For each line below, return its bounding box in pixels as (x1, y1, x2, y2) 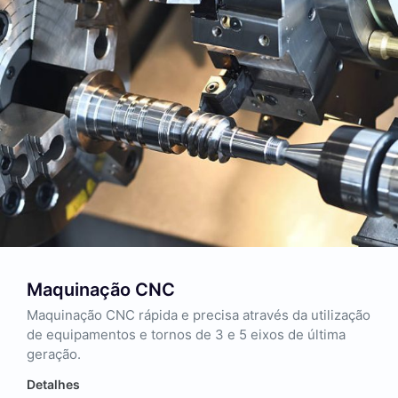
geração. (27, 346, 81, 363)
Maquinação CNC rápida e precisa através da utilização (27, 306, 370, 324)
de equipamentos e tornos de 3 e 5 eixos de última (27, 326, 346, 344)
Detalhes (27, 377, 80, 393)
